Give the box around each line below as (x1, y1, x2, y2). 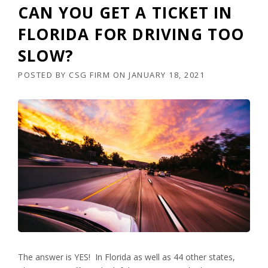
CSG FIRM (69, 69, 110, 80)
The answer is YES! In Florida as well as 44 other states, (18, 251, 235, 263)
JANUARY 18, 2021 (129, 69, 205, 80)
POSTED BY (18, 69, 69, 80)
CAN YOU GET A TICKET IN (18, 2, 233, 23)
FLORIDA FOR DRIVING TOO (18, 23, 245, 45)
